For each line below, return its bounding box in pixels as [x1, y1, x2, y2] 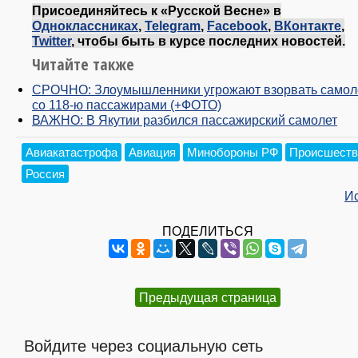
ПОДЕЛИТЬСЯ [162, 223, 253, 238]
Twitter [32, 33, 71, 48]
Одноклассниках [32, 18, 138, 33]
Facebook [207, 18, 268, 33]
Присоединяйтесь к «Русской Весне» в [32, 2, 281, 18]
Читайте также [32, 53, 134, 75]
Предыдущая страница [139, 289, 276, 304]
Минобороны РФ [187, 145, 278, 159]
